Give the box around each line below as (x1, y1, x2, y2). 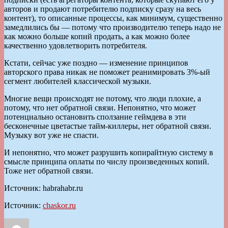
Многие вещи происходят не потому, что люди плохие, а (4, 94, 201, 103)
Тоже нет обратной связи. (4, 166, 93, 175)
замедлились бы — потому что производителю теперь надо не (4, 22, 221, 32)
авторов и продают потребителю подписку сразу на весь (4, 4, 201, 13)
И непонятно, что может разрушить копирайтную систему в (4, 148, 213, 157)
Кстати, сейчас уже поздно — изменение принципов (4, 58, 188, 67)
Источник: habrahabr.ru (4, 183, 83, 192)
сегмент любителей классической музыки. (4, 76, 151, 85)
